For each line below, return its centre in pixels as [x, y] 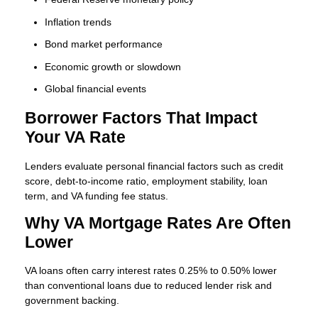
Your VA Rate [75, 137]
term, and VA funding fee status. [97, 196]
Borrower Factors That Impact [141, 118]
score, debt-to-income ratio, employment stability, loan [146, 181]
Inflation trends [78, 22]
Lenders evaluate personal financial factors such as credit [154, 166]
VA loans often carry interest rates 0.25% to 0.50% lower [151, 271]
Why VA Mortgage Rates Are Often [158, 223]
